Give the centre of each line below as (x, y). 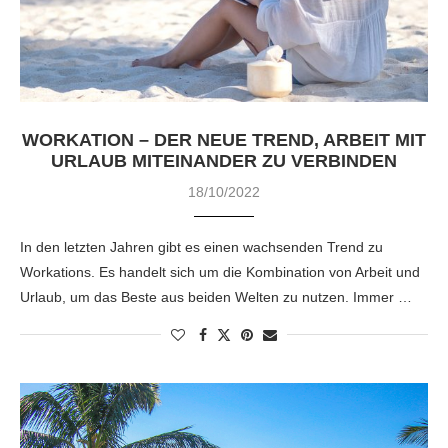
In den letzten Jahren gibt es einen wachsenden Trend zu (201, 246)
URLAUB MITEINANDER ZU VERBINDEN (224, 160)
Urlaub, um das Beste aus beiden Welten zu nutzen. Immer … (216, 296)
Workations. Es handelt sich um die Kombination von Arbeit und (220, 271)
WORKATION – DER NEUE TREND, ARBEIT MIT (224, 139)
